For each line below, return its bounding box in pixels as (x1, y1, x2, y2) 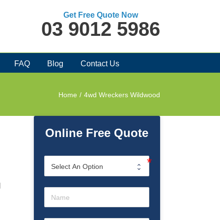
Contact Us (80, 59, 119, 68)
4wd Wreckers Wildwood (84, 90, 160, 99)
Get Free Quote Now (63, 11, 138, 19)
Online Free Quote (45, 126, 149, 139)
